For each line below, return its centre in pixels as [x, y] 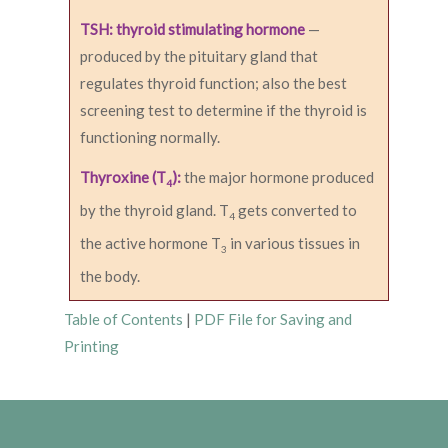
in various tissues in [293, 243]
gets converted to [296, 210]
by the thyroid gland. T [154, 210]
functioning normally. [150, 137]
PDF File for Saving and [273, 319]
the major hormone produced [277, 177]
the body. [110, 276]
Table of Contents [123, 319]
